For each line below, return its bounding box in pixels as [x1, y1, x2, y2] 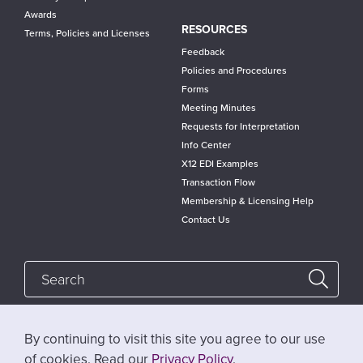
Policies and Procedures [181, 65, 287, 76]
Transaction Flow [181, 177, 255, 188]
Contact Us [181, 214, 230, 225]
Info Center [181, 139, 231, 151]
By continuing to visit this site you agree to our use [24, 331, 326, 348]
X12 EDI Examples [181, 158, 258, 169]
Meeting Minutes [181, 102, 256, 113]
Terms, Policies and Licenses [24, 28, 150, 39]
